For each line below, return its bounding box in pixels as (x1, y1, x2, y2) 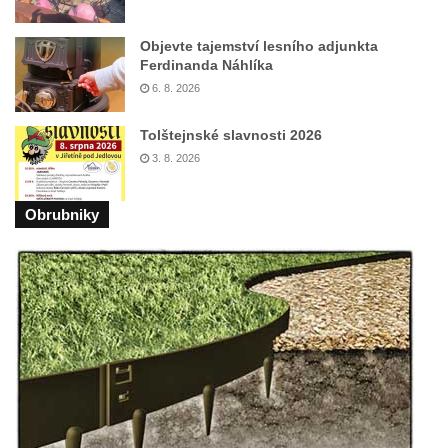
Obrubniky (25, 206, 99, 224)
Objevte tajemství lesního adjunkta (140, 38, 378, 55)
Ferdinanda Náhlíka (140, 57, 273, 74)
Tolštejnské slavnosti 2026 (140, 127, 322, 144)
